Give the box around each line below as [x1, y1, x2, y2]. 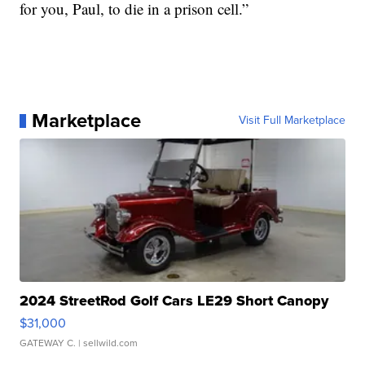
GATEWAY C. [20, 336, 77, 351]
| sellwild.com [76, 336, 139, 351]
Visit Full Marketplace [238, 112, 345, 130]
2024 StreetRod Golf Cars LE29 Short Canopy [20, 290, 329, 312]
